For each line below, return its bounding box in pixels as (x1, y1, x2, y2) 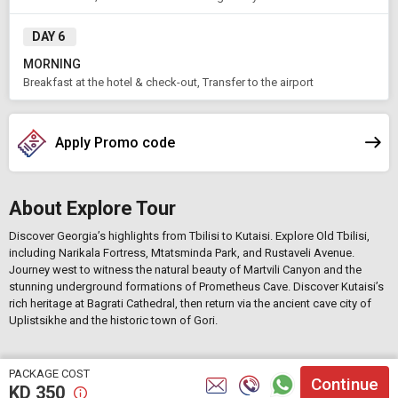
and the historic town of (67, 314, 194, 327)
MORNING (23, 57, 81, 71)
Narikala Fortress (59, 246, 146, 259)
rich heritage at (9, 297, 87, 310)
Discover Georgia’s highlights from (9, 229, 189, 243)
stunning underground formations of (9, 280, 199, 293)
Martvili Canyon (243, 263, 321, 276)
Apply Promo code (55, 133, 175, 151)
